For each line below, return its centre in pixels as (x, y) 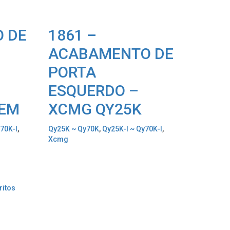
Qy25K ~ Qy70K (73, 129)
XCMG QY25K (95, 109)
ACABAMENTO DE (111, 54)
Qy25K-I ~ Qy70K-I (132, 129)
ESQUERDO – (93, 91)
